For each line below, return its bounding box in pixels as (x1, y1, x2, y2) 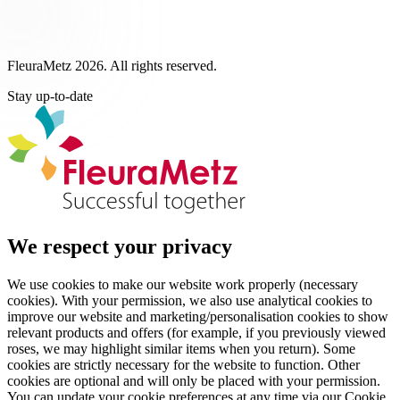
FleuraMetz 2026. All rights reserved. (7, 58, 217, 74)
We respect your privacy (7, 234, 232, 258)
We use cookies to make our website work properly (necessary (7, 276, 358, 292)
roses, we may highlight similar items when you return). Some (7, 340, 355, 356)
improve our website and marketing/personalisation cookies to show (7, 308, 388, 324)
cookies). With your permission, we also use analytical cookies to (7, 292, 372, 308)
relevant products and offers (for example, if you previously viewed (7, 324, 386, 340)
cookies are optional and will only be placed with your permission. (7, 372, 380, 388)
